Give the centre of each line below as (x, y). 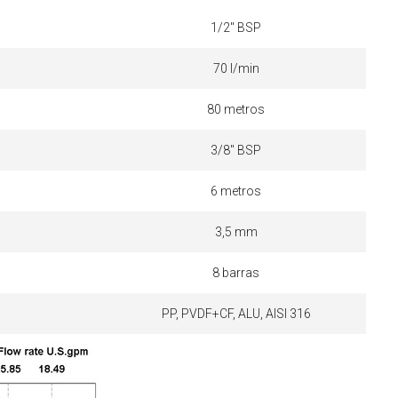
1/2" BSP (236, 27)
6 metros (236, 191)
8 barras (236, 272)
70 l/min (236, 68)
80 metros (236, 109)
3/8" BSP (236, 150)
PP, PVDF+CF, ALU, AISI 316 (236, 313)
